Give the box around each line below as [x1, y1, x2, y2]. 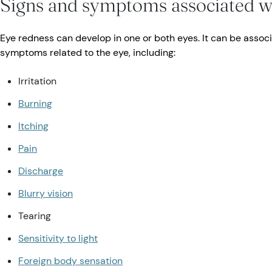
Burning [18, 97, 52, 110]
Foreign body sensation [18, 254, 123, 267]
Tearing [18, 209, 51, 222]
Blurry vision [18, 186, 73, 200]
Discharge [18, 164, 63, 177]
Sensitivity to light [18, 231, 98, 245]
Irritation [18, 74, 56, 87]
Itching [18, 119, 49, 132]
